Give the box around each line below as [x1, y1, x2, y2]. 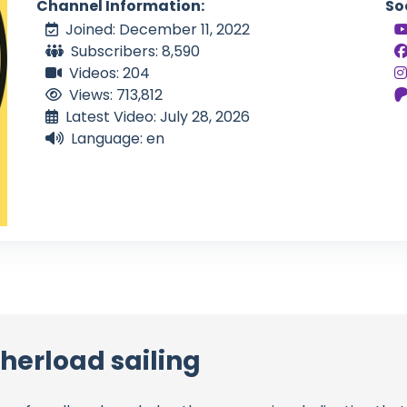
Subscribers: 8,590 [71, 41, 200, 63]
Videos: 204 [69, 63, 150, 84]
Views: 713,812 [69, 84, 163, 106]
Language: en [71, 128, 164, 150]
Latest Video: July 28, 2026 [65, 106, 250, 128]
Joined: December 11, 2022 [65, 19, 250, 41]
